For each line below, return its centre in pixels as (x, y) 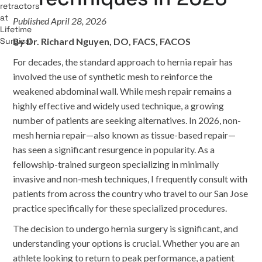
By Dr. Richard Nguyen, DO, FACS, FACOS (102, 41)
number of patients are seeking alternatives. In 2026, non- (127, 120)
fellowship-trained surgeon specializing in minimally (116, 164)
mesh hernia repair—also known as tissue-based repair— (125, 135)
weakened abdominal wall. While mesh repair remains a (123, 91)
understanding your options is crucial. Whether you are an (127, 243)
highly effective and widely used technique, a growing (119, 106)
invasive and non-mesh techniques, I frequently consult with (130, 179)
